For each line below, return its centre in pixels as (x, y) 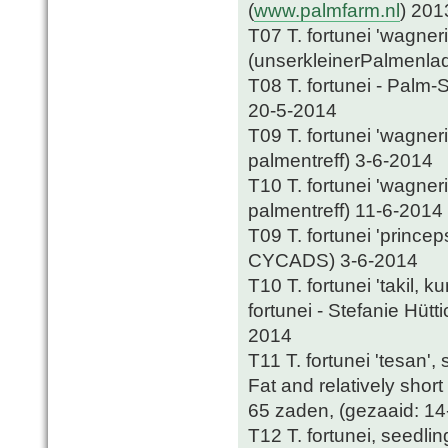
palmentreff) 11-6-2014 (345, 210)
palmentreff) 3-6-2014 (340, 160)
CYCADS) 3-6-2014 (333, 260)
